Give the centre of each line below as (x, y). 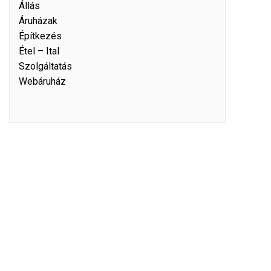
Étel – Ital (39, 51)
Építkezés (40, 36)
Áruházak (38, 21)
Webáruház (42, 81)
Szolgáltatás (45, 66)
